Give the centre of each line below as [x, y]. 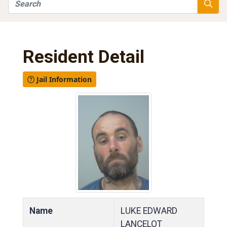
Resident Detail [84, 56]
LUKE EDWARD [149, 211]
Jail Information [63, 80]
